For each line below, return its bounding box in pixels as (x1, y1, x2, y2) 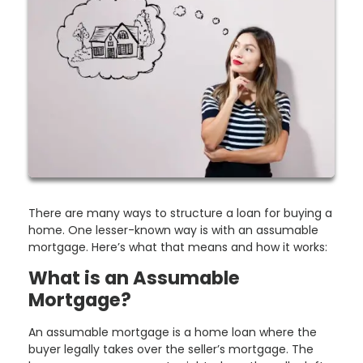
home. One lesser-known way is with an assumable (28, 221, 318, 238)
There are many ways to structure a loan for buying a (28, 204, 332, 221)
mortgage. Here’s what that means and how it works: (28, 238, 327, 255)
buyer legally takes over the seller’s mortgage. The (28, 341, 314, 358)
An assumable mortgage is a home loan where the (28, 324, 317, 341)
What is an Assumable (28, 264, 240, 291)
